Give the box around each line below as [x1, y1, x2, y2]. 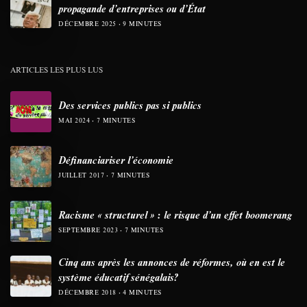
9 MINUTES [123, 19, 162, 29]
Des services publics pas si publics [58, 98, 201, 112]
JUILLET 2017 [58, 171, 104, 180]
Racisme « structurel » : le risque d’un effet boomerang [58, 208, 292, 222]
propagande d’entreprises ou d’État [58, 1, 206, 16]
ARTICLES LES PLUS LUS [10, 64, 103, 75]
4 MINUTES [123, 288, 162, 297]
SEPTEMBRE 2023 [58, 225, 118, 235]
